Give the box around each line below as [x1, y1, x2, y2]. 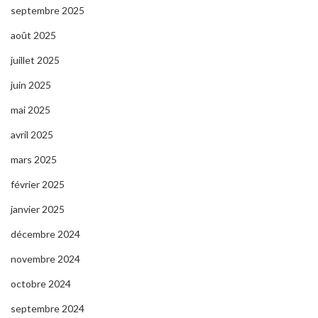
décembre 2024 [11, 228, 80, 241]
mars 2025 [11, 153, 57, 166]
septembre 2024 [11, 302, 84, 315]
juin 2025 [11, 79, 51, 92]
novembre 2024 [11, 253, 80, 265]
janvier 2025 [11, 203, 65, 216]
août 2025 [11, 29, 56, 42]
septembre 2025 [11, 4, 84, 17]
